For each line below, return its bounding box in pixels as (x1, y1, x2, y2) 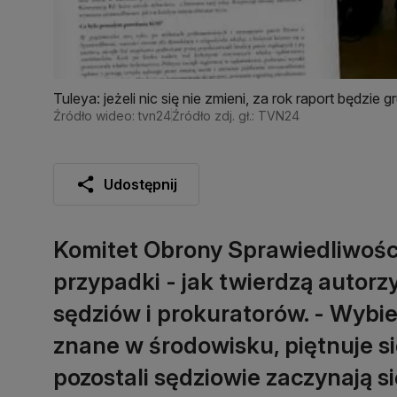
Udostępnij (104, 175, 177, 193)
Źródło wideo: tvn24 (53, 107, 171, 123)
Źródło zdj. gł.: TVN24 (172, 107, 300, 123)
